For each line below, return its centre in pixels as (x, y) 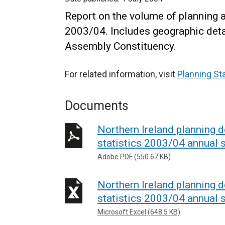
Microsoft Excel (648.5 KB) (139, 212)
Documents (97, 106)
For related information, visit (121, 74)
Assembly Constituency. (121, 46)
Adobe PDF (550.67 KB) (134, 157)
